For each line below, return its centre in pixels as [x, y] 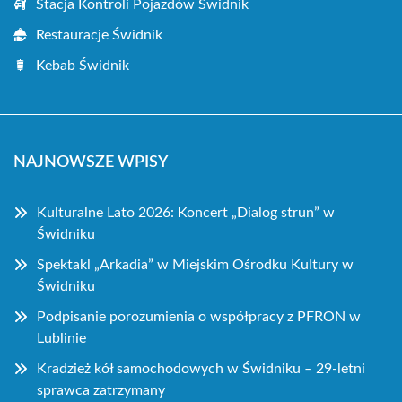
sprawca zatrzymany [101, 390]
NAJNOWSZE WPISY [91, 162]
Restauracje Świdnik [99, 35]
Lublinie [61, 338]
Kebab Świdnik [83, 65]
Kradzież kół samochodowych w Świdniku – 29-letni [201, 368]
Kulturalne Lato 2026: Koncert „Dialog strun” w [186, 212]
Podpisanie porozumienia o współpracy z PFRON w [199, 316]
